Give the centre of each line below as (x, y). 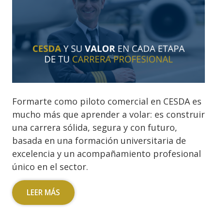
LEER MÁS (43, 193)
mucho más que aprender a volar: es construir (108, 115)
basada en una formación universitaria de (99, 141)
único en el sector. (50, 167)
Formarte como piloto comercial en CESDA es (107, 101)
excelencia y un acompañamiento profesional (107, 154)
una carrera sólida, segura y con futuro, (95, 128)
